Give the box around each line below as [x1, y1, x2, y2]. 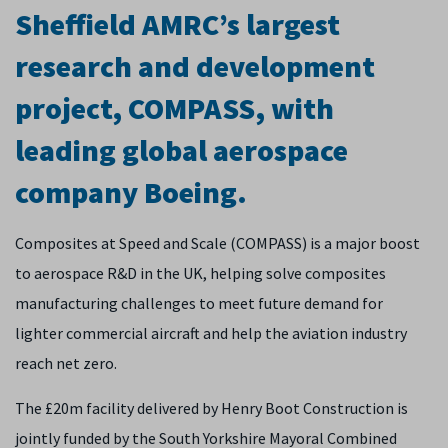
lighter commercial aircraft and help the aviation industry [15, 323, 407, 343]
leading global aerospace [15, 131, 348, 169]
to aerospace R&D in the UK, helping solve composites [15, 263, 386, 283]
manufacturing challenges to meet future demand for [15, 293, 383, 313]
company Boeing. [15, 173, 247, 211]
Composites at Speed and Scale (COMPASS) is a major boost [15, 233, 420, 253]
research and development [15, 47, 375, 85]
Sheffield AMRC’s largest [15, 5, 340, 43]
